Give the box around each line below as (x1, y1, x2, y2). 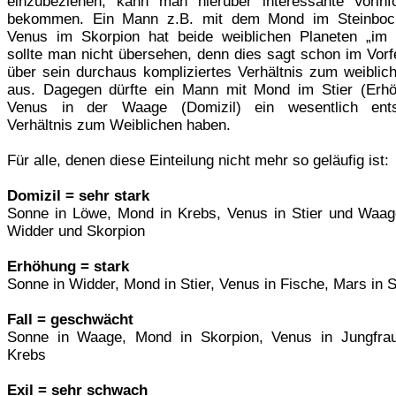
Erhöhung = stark (7, 257, 129, 275)
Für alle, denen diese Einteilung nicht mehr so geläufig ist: (7, 151, 389, 169)
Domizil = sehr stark (7, 187, 149, 204)
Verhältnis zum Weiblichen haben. (7, 116, 231, 133)
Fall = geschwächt (7, 310, 133, 328)
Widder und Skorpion (7, 222, 145, 240)
